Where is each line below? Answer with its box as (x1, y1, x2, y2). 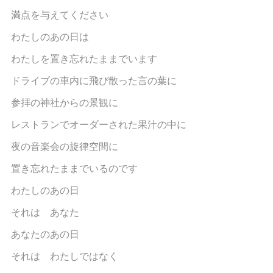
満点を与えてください (10, 7, 108, 21)
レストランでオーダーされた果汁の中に (10, 117, 186, 131)
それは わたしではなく (10, 249, 118, 263)
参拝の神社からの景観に (10, 95, 118, 109)
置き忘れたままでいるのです (10, 161, 138, 175)
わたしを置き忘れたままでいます (10, 51, 157, 65)
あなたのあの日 (10, 227, 79, 241)
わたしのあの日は (10, 29, 89, 43)
